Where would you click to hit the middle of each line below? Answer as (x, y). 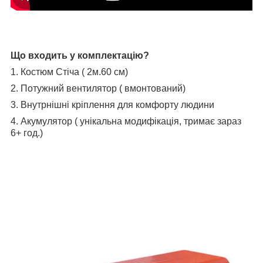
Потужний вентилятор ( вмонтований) (103, 88)
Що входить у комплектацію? (80, 55)
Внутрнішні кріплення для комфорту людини (117, 104)
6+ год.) (27, 133)
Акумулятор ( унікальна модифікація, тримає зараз (131, 121)
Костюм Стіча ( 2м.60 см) (74, 72)
